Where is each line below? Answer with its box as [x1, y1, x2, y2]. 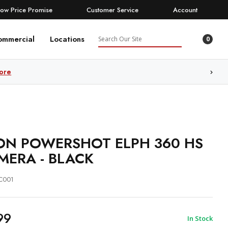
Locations [50, 34, 84, 45]
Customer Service [87, 5, 139, 15]
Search [98, 31, 124, 42]
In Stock [187, 213, 213, 223]
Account [173, 5, 197, 15]
